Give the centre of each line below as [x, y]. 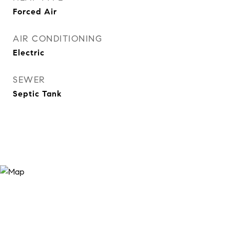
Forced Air [35, 12]
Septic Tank [37, 94]
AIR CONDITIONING [57, 39]
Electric [29, 53]
